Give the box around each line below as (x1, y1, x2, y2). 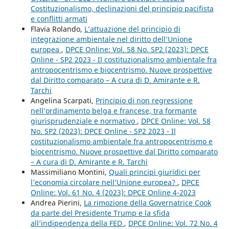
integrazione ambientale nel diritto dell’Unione (30, 34, 192, 44)
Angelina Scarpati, (30, 95, 96, 105)
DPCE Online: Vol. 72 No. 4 (128, 218, 218, 228)
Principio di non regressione (95, 95, 193, 105)
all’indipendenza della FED (30, 218, 124, 228)
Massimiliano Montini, (30, 167, 109, 177)
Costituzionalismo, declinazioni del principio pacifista (30, 3, 214, 13)
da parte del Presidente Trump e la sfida (30, 208, 170, 218)
